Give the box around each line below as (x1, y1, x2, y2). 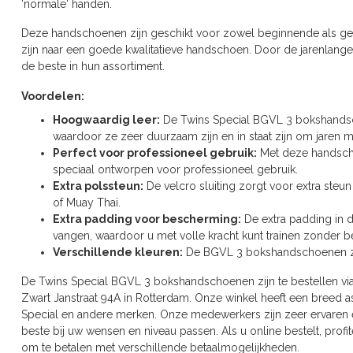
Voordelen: (21, 90, 84, 103)
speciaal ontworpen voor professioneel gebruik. (53, 162, 298, 176)
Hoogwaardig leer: (53, 113, 160, 126)
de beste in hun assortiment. (21, 60, 165, 73)
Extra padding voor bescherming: (53, 212, 241, 225)
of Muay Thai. (53, 195, 121, 209)
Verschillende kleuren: (53, 245, 183, 258)
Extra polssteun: (53, 179, 143, 192)
